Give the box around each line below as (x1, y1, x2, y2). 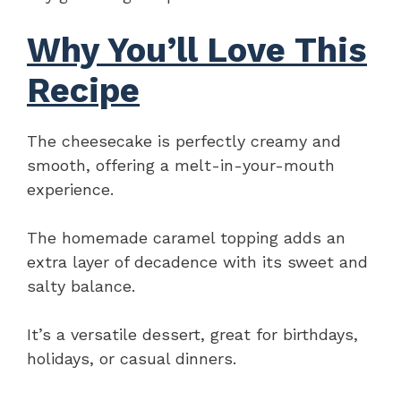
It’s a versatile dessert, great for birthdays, (27, 324, 358, 344)
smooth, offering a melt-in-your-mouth (27, 155, 335, 175)
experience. (27, 179, 114, 199)
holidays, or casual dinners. (27, 348, 236, 368)
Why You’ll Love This (27, 30, 367, 70)
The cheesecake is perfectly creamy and (27, 131, 341, 150)
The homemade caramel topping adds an (27, 227, 346, 247)
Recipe (27, 70, 140, 110)
